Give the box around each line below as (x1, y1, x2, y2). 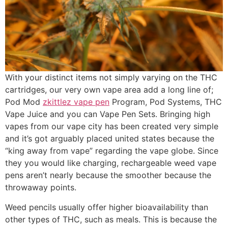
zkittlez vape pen (43, 97, 109, 107)
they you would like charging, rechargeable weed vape (5, 158, 216, 168)
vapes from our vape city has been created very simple (5, 121, 218, 132)
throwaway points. (5, 182, 76, 193)
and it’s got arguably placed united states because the (5, 133, 214, 144)
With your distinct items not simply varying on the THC (5, 72, 217, 83)
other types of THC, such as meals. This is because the (5, 214, 217, 224)
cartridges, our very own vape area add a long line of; (5, 84, 213, 95)
